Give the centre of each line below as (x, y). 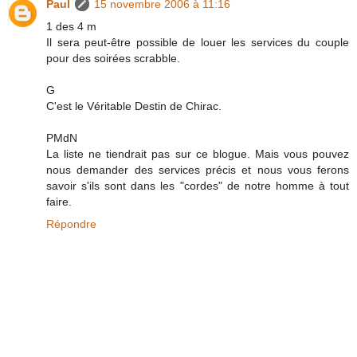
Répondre (71, 224)
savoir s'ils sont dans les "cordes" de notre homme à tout (198, 186)
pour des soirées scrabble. (113, 59)
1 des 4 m (71, 27)
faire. (59, 202)
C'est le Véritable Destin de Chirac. (134, 106)
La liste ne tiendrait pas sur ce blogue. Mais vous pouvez (198, 154)
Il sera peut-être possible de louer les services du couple (198, 43)
